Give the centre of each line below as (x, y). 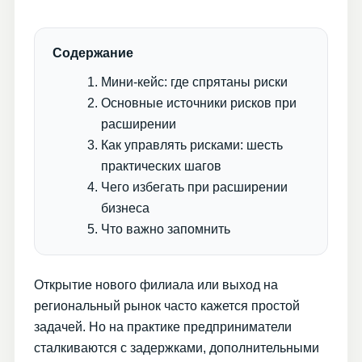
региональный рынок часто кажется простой (167, 305)
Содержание (93, 53)
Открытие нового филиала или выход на (156, 284)
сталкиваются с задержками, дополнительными (177, 347)
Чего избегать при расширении (194, 187)
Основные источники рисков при (199, 103)
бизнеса (125, 208)
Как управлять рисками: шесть (192, 145)
